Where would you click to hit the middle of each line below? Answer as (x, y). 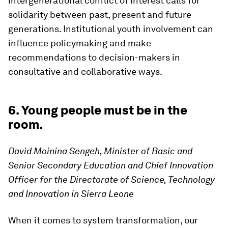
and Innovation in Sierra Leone (71, 193)
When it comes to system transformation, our (103, 220)
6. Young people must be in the (98, 110)
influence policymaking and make (80, 43)
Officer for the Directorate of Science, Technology (111, 179)
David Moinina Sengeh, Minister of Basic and (100, 151)
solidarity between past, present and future (100, 14)
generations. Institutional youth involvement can (111, 28)
